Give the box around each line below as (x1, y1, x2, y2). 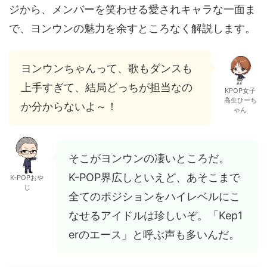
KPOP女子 (225, 86, 256, 95)
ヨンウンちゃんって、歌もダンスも (21, 61, 193, 74)
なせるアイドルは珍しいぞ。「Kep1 (69, 209, 243, 222)
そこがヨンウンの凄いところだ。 (69, 151, 229, 164)
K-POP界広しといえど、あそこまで (69, 170, 240, 184)
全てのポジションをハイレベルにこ (69, 190, 240, 203)
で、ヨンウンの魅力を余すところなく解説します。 (9, 21, 256, 35)
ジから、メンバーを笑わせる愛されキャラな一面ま (9, 2, 256, 15)
